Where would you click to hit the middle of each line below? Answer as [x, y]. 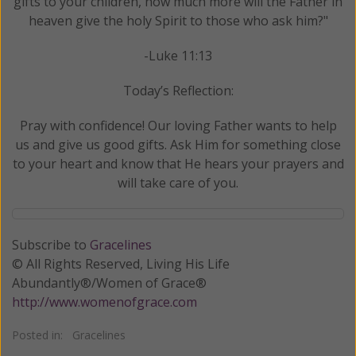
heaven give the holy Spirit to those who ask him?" [178, 20]
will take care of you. [178, 182]
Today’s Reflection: [178, 90]
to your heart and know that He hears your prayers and [178, 163]
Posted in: [42, 335]
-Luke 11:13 [178, 55]
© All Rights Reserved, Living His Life [121, 263]
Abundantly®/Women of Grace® [111, 282]
